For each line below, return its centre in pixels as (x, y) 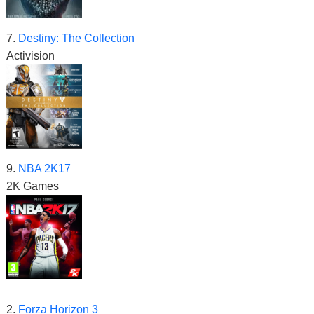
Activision (30, 56)
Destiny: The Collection (76, 38)
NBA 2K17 (45, 169)
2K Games (33, 186)
